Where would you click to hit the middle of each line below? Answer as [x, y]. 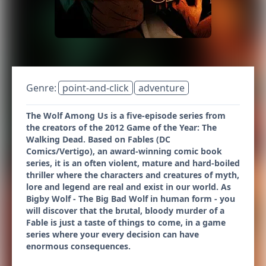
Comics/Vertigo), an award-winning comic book [124, 151]
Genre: [42, 88]
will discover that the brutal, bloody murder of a [125, 210]
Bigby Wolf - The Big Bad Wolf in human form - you [131, 199]
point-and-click [96, 88]
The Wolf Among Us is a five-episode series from [126, 115]
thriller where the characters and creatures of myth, [133, 175]
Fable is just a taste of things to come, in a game [126, 222]
